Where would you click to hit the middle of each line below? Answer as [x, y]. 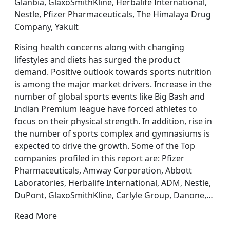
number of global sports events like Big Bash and [110, 97]
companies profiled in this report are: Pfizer [99, 158]
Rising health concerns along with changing [99, 47]
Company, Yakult [46, 27]
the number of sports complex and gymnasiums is [112, 133]
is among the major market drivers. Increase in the [113, 84]
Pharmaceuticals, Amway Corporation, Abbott [103, 170]
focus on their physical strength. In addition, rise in [113, 121]
